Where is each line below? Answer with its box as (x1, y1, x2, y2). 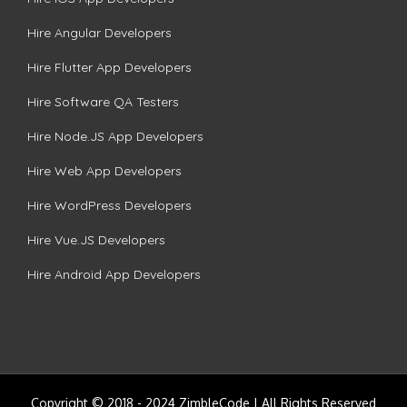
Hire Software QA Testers (27, 94, 179, 111)
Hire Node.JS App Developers (27, 128, 203, 145)
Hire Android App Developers (27, 266, 201, 283)
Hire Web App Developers (27, 163, 182, 180)
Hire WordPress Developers (27, 197, 192, 214)
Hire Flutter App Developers (27, 59, 192, 76)
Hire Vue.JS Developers (27, 232, 165, 249)
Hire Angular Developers (27, 25, 172, 42)
